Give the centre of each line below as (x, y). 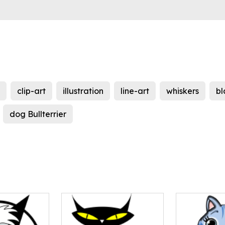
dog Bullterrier (38, 114)
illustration (83, 91)
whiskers (183, 91)
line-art (135, 91)
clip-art (31, 91)
